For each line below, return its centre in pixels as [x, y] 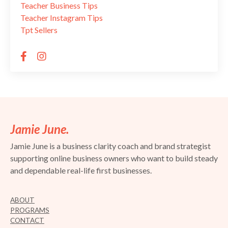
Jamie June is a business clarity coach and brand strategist [110, 146]
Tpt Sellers [39, 30]
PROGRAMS [30, 210]
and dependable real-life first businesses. [81, 170]
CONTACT [27, 220]
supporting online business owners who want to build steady [114, 158]
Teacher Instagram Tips [62, 17]
